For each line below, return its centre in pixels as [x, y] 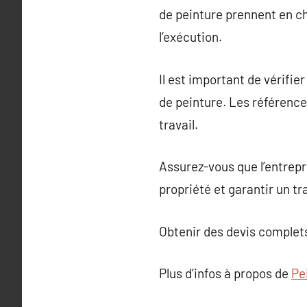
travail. [179, 124]
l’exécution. [191, 37]
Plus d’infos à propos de [225, 273]
